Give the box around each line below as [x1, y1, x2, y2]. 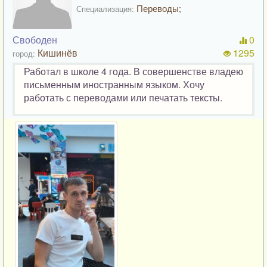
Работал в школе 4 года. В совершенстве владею [24, 64, 243, 78]
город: [13, 47, 35, 59]
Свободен [13, 32, 57, 46]
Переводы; [134, 1, 181, 14]
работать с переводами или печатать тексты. [24, 90, 222, 104]
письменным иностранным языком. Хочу [24, 77, 204, 91]
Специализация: [76, 2, 134, 14]
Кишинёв [38, 45, 77, 60]
